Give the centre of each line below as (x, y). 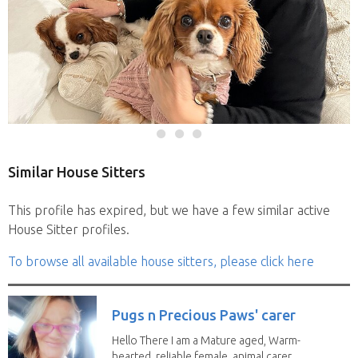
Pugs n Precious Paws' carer (204, 314)
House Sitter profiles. (69, 229)
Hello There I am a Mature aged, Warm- (206, 340)
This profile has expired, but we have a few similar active (169, 210)
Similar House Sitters (77, 171)
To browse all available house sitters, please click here (161, 261)
